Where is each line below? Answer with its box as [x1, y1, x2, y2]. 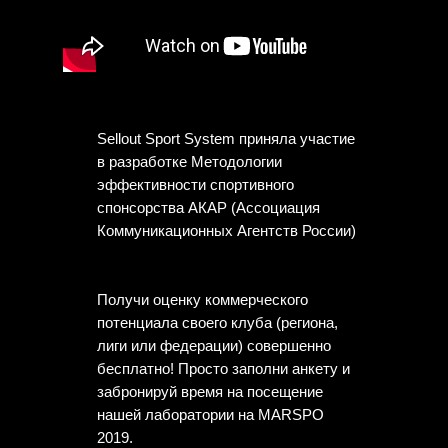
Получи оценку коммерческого [97, 291, 308, 308]
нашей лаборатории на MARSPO [97, 406, 324, 423]
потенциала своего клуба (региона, [97, 314, 338, 331]
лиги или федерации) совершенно [97, 337, 331, 354]
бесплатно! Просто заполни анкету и [97, 360, 350, 377]
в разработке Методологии [97, 153, 282, 170]
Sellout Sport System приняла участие [97, 130, 355, 147]
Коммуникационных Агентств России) [97, 222, 356, 239]
